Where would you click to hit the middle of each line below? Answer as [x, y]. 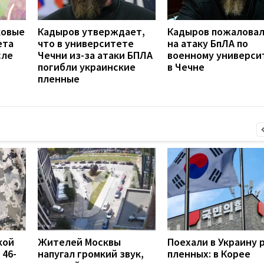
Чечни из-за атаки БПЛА [95, 55]
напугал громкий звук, [91, 253]
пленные [59, 78]
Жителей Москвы [79, 242]
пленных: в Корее [209, 253]
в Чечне [186, 67]
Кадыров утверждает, [91, 31]
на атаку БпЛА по [208, 43]
